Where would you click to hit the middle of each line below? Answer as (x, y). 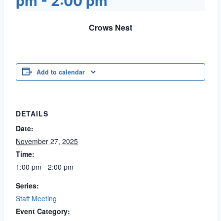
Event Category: (43, 211)
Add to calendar (61, 72)
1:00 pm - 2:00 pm (45, 167)
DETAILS (32, 114)
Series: (27, 186)
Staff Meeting (36, 199)
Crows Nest (110, 28)
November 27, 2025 (47, 141)
